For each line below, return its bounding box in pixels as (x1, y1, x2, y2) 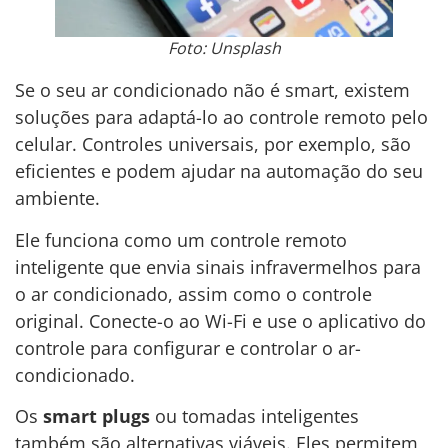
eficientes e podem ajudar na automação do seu (15, 159, 423, 184)
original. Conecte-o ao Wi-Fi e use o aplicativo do (15, 308, 426, 333)
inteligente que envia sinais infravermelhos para (15, 254, 421, 279)
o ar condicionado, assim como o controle (15, 281, 372, 306)
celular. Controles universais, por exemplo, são (15, 132, 411, 157)
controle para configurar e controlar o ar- (15, 335, 361, 360)
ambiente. (15, 186, 100, 211)
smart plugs (43, 404, 150, 429)
